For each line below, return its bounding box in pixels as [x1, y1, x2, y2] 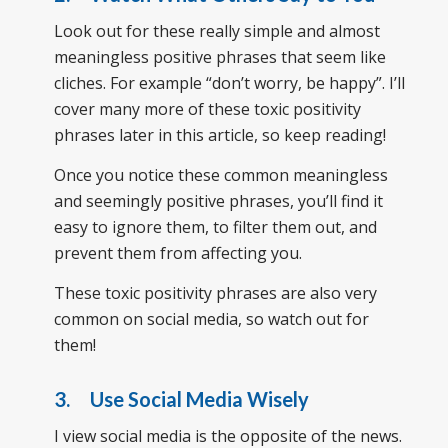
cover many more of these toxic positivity [53, 98, 361, 121]
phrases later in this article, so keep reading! [53, 124, 386, 147]
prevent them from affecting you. [53, 241, 302, 264]
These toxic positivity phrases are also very [53, 281, 377, 304]
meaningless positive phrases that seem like [53, 46, 386, 69]
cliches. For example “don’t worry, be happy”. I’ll [53, 72, 405, 95]
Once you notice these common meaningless [53, 163, 388, 186]
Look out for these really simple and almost [53, 20, 380, 43]
